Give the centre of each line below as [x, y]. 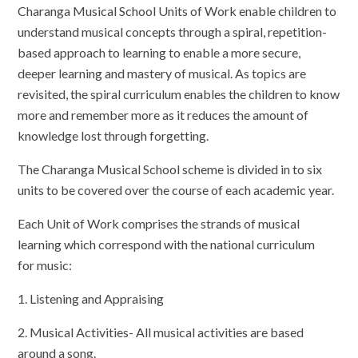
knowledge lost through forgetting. [113, 135]
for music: [45, 265]
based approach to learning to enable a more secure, [159, 52]
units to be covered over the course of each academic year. [176, 189]
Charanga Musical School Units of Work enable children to [177, 10]
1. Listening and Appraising [91, 298]
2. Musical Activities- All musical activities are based [161, 332]
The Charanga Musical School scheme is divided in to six [170, 169]
